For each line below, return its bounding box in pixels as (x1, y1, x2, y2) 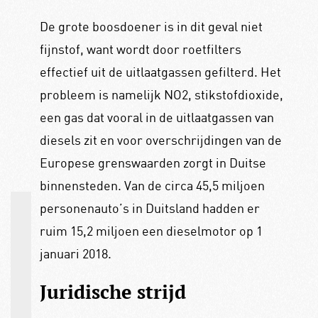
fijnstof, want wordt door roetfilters (39, 40, 241, 57)
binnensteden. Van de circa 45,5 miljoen (39, 177, 265, 193)
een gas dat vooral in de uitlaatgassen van (39, 109, 274, 125)
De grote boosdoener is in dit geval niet (39, 18, 263, 34)
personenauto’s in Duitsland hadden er (39, 199, 260, 216)
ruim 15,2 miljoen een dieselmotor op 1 (39, 222, 263, 238)
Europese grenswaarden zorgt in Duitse (39, 154, 266, 170)
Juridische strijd (39, 279, 186, 305)
